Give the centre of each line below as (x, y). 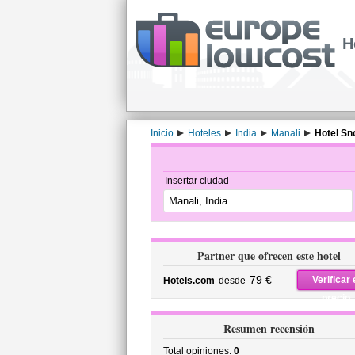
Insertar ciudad (197, 181)
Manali (285, 133)
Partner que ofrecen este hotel (269, 256)
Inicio (162, 133)
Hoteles (204, 133)
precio (336, 298)
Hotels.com (189, 281)
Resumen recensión (269, 328)
